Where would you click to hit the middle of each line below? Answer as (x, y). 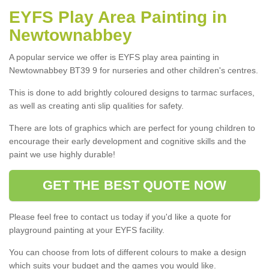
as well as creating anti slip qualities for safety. (96, 105)
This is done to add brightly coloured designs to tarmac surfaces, (132, 92)
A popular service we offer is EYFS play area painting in (114, 57)
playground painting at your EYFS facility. (87, 230)
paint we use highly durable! (62, 154)
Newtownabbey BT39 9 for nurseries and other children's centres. (134, 70)
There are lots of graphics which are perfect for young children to (132, 128)
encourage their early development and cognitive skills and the (128, 141)
